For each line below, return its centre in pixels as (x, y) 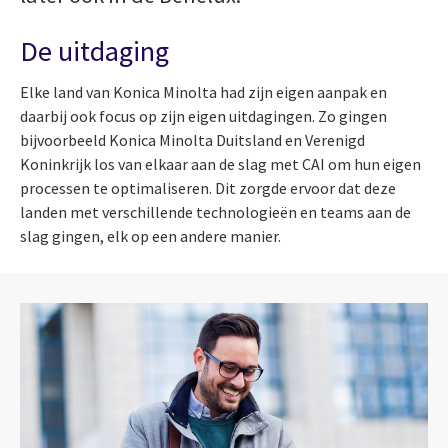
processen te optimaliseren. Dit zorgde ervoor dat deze (208, 187)
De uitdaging (94, 50)
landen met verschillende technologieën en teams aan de (215, 211)
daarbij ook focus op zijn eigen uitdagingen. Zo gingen (203, 115)
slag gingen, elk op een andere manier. (150, 235)
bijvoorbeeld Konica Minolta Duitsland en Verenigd (192, 139)
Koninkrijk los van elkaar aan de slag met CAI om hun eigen (220, 163)
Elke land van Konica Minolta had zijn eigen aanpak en (203, 91)
